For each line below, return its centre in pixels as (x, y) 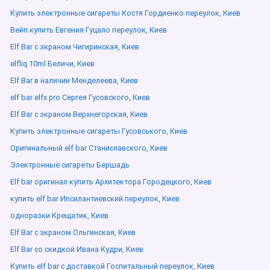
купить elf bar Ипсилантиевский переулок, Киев (95, 199)
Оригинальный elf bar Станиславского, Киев (89, 148)
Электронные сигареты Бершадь (70, 165)
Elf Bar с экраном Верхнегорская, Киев (79, 114)
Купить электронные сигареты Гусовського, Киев (99, 131)
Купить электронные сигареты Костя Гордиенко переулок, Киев (125, 13)
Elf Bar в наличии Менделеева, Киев (74, 80)
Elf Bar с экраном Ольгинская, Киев (73, 232)
